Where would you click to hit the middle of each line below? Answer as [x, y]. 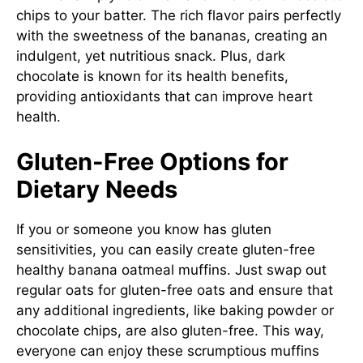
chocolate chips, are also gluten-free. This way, [170, 330]
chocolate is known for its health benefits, [152, 76]
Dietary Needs [97, 189]
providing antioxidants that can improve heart [164, 96]
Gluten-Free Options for [152, 161]
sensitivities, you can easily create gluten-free [166, 249]
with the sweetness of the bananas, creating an [172, 36]
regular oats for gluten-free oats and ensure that [175, 290]
